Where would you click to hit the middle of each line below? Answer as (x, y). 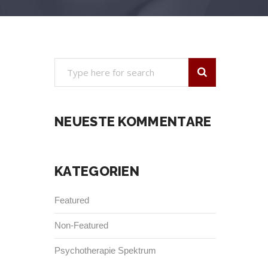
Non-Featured (81, 225)
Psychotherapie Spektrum (105, 250)
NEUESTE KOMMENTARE (133, 121)
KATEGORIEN (97, 171)
